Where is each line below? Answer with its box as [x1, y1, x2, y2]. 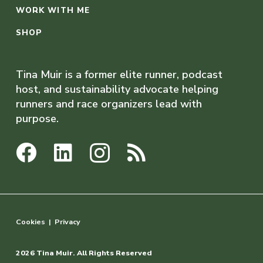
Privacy [55, 217, 80, 227]
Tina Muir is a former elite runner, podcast [16, 68, 222, 82]
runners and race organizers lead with [16, 97, 202, 112]
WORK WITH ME [16, 5, 90, 16]
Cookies [16, 217, 45, 227]
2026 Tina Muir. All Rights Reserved [16, 248, 152, 258]
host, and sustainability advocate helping [16, 82, 218, 97]
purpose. [16, 112, 59, 126]
